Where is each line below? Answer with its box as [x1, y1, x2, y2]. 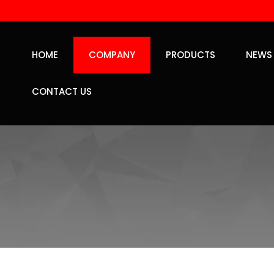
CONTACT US [31, 85, 92, 98]
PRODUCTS [165, 48, 215, 61]
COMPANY [88, 48, 135, 61]
